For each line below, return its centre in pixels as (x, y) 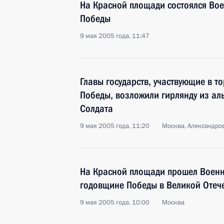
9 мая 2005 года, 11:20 (115, 126)
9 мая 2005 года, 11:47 (115, 36)
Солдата (96, 108)
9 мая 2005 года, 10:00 (115, 202)
